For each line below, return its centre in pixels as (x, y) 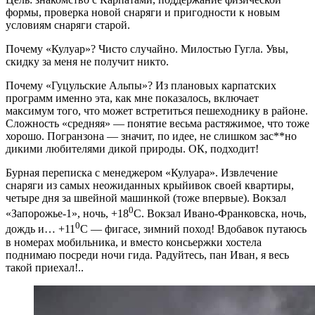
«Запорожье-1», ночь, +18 (67, 214)
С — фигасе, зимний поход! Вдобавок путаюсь (193, 229)
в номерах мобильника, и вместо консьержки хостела (134, 242)
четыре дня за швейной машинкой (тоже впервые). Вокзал (146, 198)
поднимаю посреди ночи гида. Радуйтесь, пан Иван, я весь (147, 255)
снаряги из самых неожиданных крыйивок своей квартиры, (150, 185)
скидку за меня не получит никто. (87, 61)
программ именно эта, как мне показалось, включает (132, 98)
